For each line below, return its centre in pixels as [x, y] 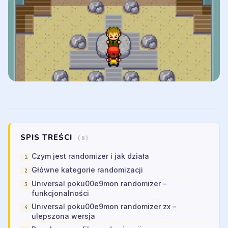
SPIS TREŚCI [48, 138]
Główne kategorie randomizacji [87, 170]
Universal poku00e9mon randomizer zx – [104, 207]
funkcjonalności [60, 193]
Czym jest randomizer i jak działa [90, 156]
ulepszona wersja [63, 216]
